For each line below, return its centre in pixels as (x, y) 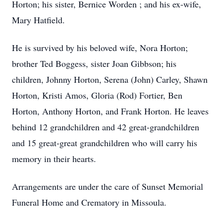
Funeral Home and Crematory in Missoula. (89, 202)
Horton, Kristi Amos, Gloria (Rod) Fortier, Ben (97, 95)
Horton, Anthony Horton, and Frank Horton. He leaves (110, 111)
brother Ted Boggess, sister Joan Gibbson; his (94, 63)
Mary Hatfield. (38, 20)
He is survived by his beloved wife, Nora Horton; (100, 48)
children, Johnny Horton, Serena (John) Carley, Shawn (110, 79)
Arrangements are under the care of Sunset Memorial (108, 186)
